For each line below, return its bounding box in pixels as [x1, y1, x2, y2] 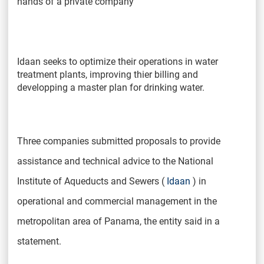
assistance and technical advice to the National [17, 155, 213, 167]
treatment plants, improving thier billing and [17, 68, 198, 80]
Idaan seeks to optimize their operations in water [17, 55, 218, 67]
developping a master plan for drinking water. [17, 81, 204, 93]
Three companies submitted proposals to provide [17, 135, 220, 147]
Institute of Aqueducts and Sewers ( [17, 175, 167, 187]
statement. [17, 235, 61, 247]
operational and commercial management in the [17, 195, 217, 207]
